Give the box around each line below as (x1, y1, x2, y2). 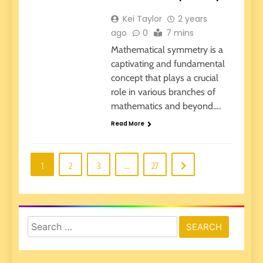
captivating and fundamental (110, 58, 225, 70)
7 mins (166, 27, 194, 39)
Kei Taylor (122, 13, 162, 25)
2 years (177, 13, 207, 25)
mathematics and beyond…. (110, 100, 221, 112)
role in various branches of (110, 86, 215, 98)
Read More (110, 119, 144, 129)
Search (27, 216, 55, 230)
